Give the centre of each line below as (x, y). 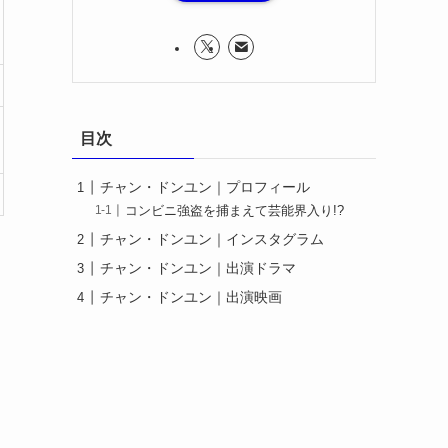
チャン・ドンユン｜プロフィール (205, 187)
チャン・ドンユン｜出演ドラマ (198, 268)
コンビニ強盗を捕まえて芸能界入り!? (235, 211)
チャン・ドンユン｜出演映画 (191, 297)
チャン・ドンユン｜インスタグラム (212, 239)
